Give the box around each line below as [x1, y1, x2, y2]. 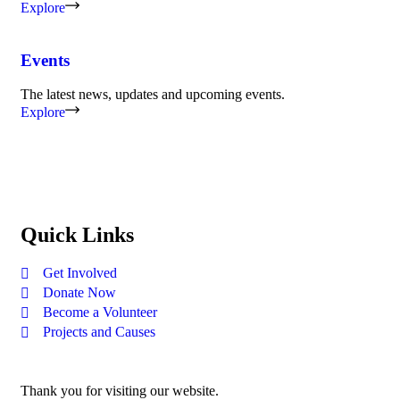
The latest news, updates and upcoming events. [21, 87, 285, 103]
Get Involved [43, 265, 117, 281]
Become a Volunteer [43, 304, 157, 321]
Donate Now [43, 285, 116, 301]
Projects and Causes [43, 324, 155, 340]
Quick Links [21, 223, 134, 247]
